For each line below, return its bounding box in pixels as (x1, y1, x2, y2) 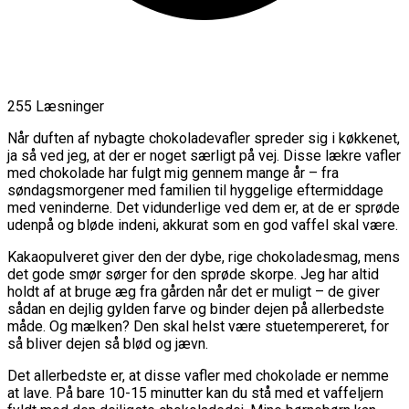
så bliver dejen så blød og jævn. (7, 334, 208, 352)
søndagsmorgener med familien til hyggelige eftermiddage (7, 181, 383, 199)
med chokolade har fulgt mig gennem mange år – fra (7, 163, 339, 182)
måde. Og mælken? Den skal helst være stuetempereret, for (7, 317, 389, 335)
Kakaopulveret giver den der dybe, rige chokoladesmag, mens (7, 247, 400, 266)
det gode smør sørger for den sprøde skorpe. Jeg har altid (7, 265, 379, 283)
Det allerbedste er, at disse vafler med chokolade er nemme (7, 366, 389, 384)
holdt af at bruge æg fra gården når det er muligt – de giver (7, 282, 380, 300)
